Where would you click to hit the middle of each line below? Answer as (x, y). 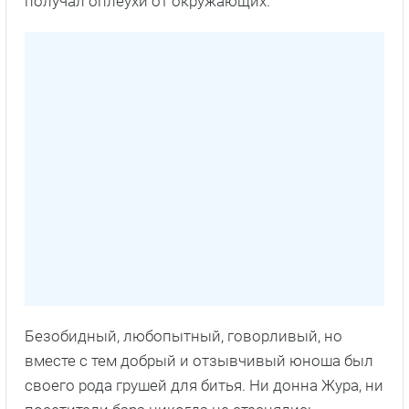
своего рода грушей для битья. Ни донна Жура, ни (204, 385)
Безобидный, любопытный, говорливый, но (184, 336)
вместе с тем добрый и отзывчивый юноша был (199, 360)
